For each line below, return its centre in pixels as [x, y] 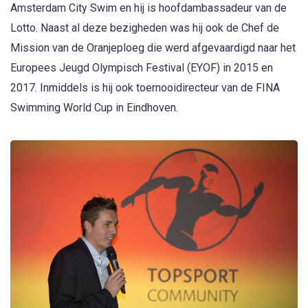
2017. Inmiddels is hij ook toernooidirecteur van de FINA [145, 88]
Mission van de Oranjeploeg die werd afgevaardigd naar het [153, 48]
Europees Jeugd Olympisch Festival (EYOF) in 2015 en [142, 68]
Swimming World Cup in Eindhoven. [94, 108]
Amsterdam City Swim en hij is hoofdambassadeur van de [148, 8]
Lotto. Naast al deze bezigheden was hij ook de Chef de [145, 28]
